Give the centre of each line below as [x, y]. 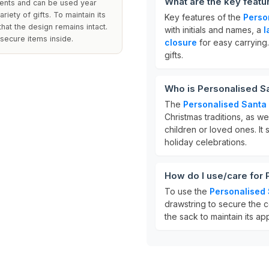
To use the [187, 191]
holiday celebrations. [206, 142]
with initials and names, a [214, 30]
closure [181, 42]
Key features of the [204, 17]
